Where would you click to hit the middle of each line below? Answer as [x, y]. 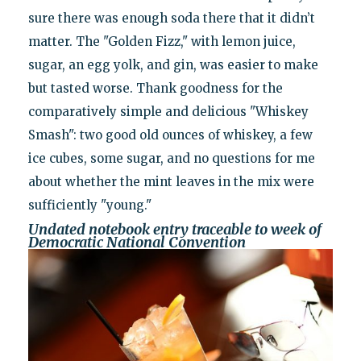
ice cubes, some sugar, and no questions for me [171, 159]
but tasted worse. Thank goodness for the [155, 89]
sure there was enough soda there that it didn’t [171, 19]
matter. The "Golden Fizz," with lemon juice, [162, 42]
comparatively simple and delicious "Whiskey [168, 112]
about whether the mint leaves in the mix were [171, 182]
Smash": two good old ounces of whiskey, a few [170, 135]
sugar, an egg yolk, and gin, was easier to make [173, 65]
